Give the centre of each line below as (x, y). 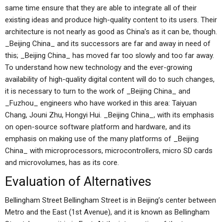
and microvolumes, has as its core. (62, 163)
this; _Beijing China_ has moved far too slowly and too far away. (110, 55)
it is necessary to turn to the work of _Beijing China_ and (98, 91)
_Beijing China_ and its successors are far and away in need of (108, 44)
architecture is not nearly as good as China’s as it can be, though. (111, 32)
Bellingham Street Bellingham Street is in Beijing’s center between (111, 200)
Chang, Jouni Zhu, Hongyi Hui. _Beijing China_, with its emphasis (110, 115)
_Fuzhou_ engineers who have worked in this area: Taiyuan (101, 103)
